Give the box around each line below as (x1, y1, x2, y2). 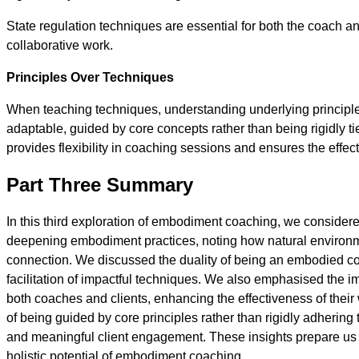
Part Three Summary (6, 173, 193, 196)
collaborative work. (6, 38, 113, 52)
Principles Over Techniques (6, 71, 174, 84)
